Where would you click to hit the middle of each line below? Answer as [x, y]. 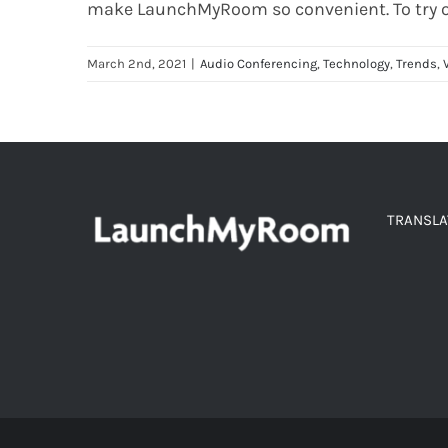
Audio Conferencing [258, 64]
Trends [416, 64]
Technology [356, 64]
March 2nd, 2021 [136, 64]
